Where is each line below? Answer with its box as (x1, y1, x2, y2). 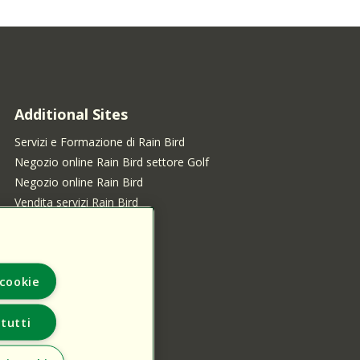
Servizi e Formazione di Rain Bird (14, 134, 185, 150)
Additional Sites (14, 104, 128, 125)
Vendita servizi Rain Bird (14, 194, 138, 211)
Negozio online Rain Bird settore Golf (14, 154, 209, 170)
